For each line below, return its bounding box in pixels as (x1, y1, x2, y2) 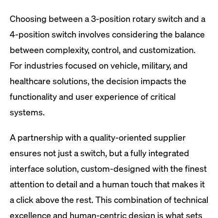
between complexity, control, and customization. (10, 44, 196, 55)
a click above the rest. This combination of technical (10, 194, 208, 205)
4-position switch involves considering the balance (10, 28, 205, 40)
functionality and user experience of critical (10, 91, 176, 102)
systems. (10, 106, 45, 118)
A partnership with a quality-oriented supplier (10, 131, 186, 143)
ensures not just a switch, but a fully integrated (10, 147, 189, 159)
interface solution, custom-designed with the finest (10, 163, 207, 174)
